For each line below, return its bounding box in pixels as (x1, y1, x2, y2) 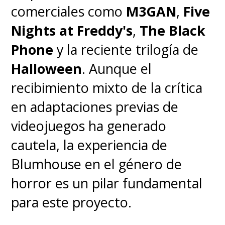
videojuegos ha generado (11, 117, 167, 136)
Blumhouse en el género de (11, 155, 182, 174)
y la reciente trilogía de (53, 40, 199, 59)
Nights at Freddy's (11, 21, 133, 40)
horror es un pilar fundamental (11, 174, 203, 193)
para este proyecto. (11, 193, 132, 212)
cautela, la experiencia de (11, 136, 168, 155)
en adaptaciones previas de (11, 97, 179, 117)
